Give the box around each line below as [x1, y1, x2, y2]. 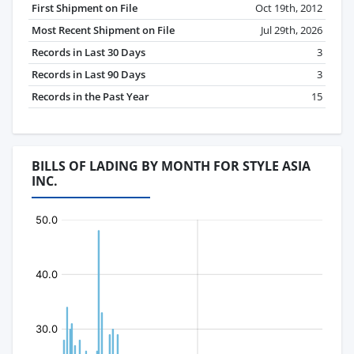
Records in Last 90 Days [32, 67, 145, 82]
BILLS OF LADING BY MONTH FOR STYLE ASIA [32, 157, 311, 175]
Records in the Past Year [32, 89, 149, 104]
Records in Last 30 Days [32, 45, 145, 60]
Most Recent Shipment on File [32, 23, 175, 38]
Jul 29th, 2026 [261, 23, 322, 38]
